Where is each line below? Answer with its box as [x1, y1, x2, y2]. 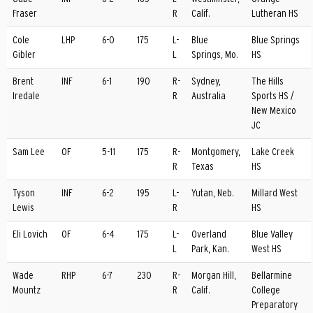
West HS [252, 243, 282, 254]
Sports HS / [252, 90, 294, 101]
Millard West [252, 187, 298, 198]
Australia [191, 90, 226, 101]
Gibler [13, 49, 36, 60]
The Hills [252, 75, 284, 87]
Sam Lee [13, 146, 45, 157]
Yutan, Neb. [191, 187, 234, 198]
